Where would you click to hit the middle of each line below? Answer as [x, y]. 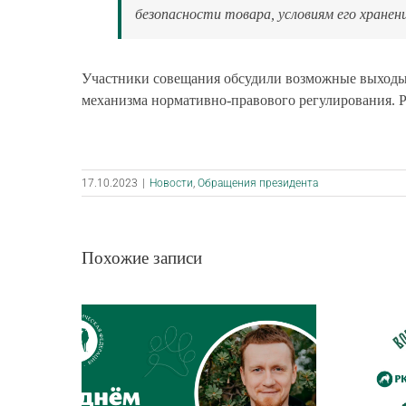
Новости [171, 184]
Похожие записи [141, 258]
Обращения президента [257, 184]
